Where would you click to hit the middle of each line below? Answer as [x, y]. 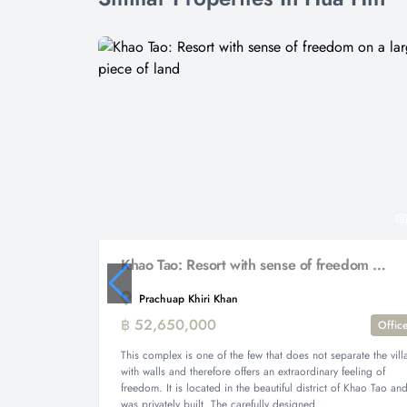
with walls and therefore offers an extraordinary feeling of [253, 372]
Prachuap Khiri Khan [187, 299]
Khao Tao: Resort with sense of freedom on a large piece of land [380, 265]
